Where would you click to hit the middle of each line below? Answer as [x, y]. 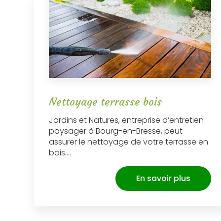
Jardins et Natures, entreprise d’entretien [126, 120]
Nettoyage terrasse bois [105, 102]
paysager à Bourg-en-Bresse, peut [115, 131]
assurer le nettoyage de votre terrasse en [128, 142]
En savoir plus [163, 178]
